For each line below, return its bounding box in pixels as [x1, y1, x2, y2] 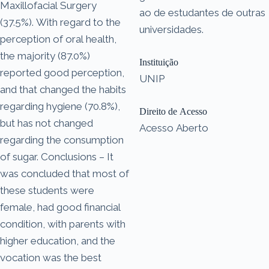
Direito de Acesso [139, 106, 207, 116]
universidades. [139, 23, 204, 35]
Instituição [139, 56, 178, 67]
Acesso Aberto [139, 121, 208, 134]
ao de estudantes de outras [139, 6, 265, 19]
